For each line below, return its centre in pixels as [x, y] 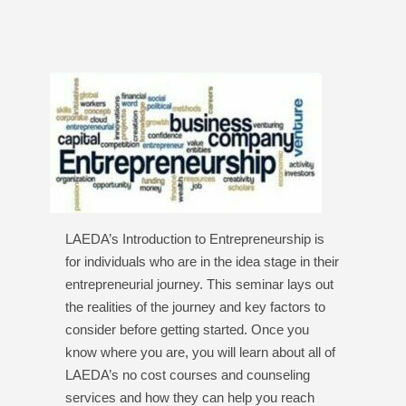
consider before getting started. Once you [188, 329]
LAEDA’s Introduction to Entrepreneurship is [195, 239]
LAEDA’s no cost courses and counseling [188, 375]
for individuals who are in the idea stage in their [203, 261]
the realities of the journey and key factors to [196, 307]
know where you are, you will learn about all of [201, 352]
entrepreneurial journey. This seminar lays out [200, 284]
